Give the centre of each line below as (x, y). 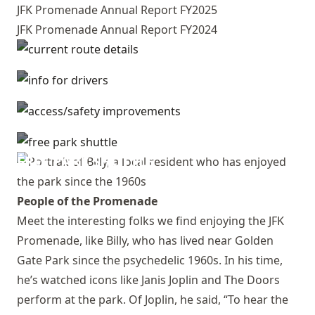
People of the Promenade (87, 201)
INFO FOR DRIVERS (82, 99)
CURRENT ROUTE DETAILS (105, 69)
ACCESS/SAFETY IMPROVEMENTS (129, 130)
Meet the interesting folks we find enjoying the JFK (150, 221)
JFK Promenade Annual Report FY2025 (117, 10)
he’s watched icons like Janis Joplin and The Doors (148, 280)
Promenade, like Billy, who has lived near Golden (145, 240)
